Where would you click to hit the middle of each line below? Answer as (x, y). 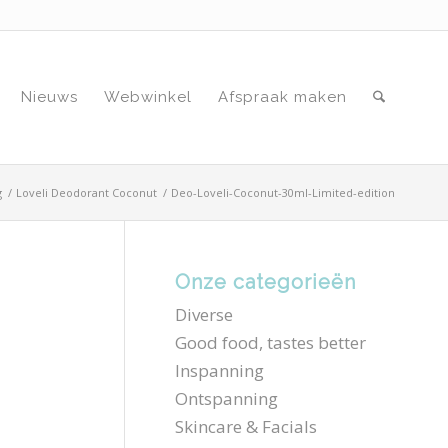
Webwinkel (148, 97)
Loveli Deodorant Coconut (86, 192)
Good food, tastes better (271, 342)
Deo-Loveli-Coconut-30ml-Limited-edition (283, 192)
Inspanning (220, 370)
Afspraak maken (283, 97)
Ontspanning (227, 398)
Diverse (204, 314)
